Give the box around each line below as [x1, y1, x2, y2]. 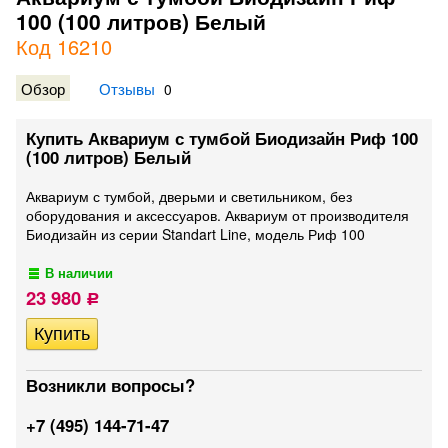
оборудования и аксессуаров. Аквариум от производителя [26, 205, 409, 225]
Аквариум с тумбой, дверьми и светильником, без [26, 186, 352, 206]
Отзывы [99, 77, 155, 99]
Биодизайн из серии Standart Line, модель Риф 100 [26, 224, 365, 244]
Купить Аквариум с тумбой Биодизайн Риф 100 [26, 126, 418, 150]
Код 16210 [16, 32, 112, 61]
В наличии [45, 264, 114, 282]
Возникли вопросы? [26, 373, 195, 397]
